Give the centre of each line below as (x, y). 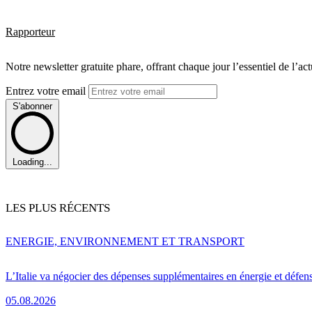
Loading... (32, 162)
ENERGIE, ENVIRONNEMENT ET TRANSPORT (125, 242)
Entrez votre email (47, 91)
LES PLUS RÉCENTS (58, 208)
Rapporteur (30, 32)
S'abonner (32, 107)
